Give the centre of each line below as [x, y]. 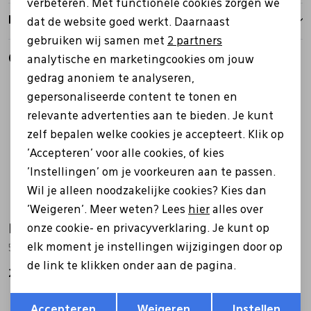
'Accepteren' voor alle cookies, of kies [126, 154]
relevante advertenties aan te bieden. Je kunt [150, 117]
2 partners [195, 42]
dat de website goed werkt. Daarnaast [128, 23]
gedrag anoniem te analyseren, [111, 79]
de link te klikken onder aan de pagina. [132, 267]
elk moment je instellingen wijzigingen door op [155, 248]
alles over [236, 210]
